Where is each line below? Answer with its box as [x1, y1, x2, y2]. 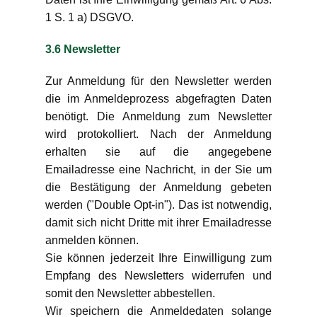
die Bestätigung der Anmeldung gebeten [45, 181, 272, 193]
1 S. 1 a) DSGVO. [45, 11, 134, 23]
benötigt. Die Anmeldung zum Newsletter [45, 110, 272, 122]
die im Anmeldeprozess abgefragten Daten [45, 93, 272, 105]
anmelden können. [45, 234, 139, 246]
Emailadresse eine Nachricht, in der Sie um [45, 163, 272, 175]
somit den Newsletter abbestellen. [45, 287, 215, 299]
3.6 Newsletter [45, 43, 120, 55]
